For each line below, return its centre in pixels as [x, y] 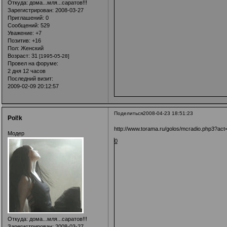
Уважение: [21, 33]
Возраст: [18, 55]
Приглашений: [26, 17]
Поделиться [128, 113]
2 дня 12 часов [26, 71]
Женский [31, 48]
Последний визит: [30, 78]
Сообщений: [23, 25]
